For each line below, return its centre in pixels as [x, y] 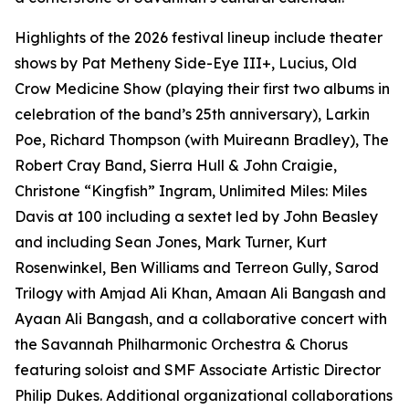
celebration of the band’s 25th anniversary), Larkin [192, 114]
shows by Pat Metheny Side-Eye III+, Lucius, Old [186, 63]
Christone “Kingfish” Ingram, [117, 191]
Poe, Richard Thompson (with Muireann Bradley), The [202, 140]
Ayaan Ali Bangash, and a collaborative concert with [201, 319]
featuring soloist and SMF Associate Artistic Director [198, 370]
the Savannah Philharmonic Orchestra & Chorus [181, 344]
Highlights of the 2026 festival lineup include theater [199, 37]
